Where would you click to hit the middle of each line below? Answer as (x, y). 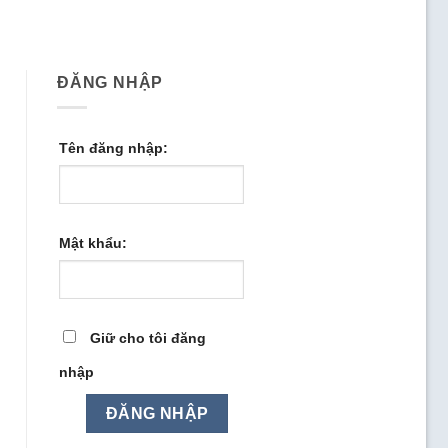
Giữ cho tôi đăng (148, 337)
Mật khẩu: (93, 242)
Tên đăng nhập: (113, 147)
